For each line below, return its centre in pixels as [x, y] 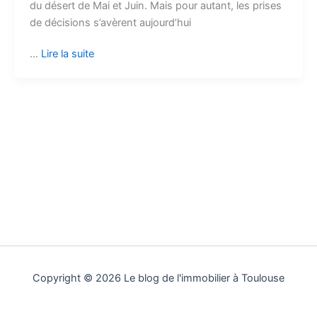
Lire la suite [67, 54]
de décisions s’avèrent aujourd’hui [110, 23]
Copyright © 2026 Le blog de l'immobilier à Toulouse [158, 278]
